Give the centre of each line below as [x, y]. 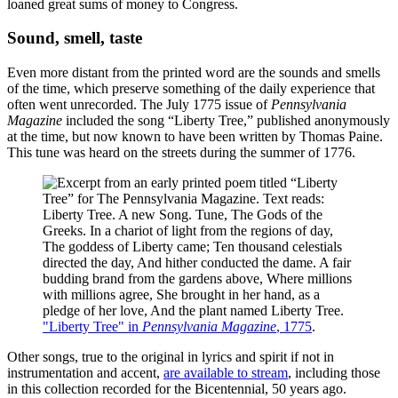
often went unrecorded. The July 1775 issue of [139, 105]
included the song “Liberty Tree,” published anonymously [226, 121]
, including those [334, 373]
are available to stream [226, 373]
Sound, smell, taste [75, 38]
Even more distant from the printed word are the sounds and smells [194, 73]
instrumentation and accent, [85, 373]
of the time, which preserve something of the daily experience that [191, 89]
